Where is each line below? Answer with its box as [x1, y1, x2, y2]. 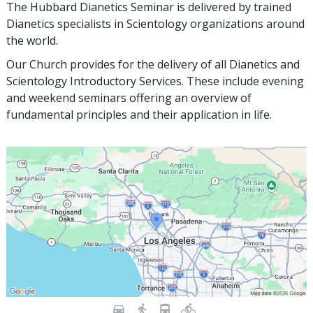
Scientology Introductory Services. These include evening [6, 73, 304, 89]
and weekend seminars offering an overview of [6, 90, 252, 106]
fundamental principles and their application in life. [6, 107, 272, 123]
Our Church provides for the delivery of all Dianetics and [6, 57, 300, 73]
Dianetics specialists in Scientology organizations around [6, 16, 305, 32]
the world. [6, 33, 58, 49]
